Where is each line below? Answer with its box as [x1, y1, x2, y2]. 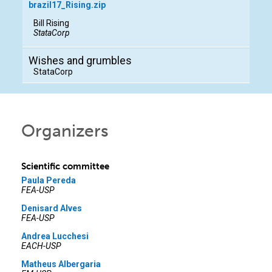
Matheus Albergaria [21, 259, 101, 270]
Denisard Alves [21, 203, 82, 214]
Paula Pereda [21, 175, 76, 186]
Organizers [21, 121, 109, 141]
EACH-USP [21, 241, 61, 251]
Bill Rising [33, 18, 69, 29]
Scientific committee [21, 161, 109, 172]
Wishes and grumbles [29, 55, 132, 67]
